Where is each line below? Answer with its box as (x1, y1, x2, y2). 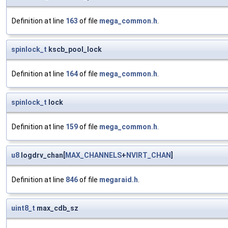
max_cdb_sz (35, 204, 78, 213)
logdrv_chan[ (19, 151, 65, 160)
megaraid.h (99, 176, 138, 184)
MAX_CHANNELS (65, 151, 122, 160)
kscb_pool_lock (47, 45, 102, 54)
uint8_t (11, 204, 35, 213)
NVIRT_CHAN (126, 151, 171, 160)
